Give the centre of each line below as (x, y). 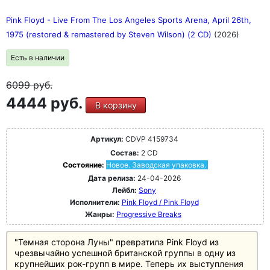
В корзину (116, 105)
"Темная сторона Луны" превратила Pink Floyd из (117, 242)
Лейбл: (124, 190)
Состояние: (84, 165)
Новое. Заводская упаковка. (156, 165)
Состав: (125, 153)
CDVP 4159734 (151, 139)
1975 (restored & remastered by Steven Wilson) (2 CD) (110, 34)
